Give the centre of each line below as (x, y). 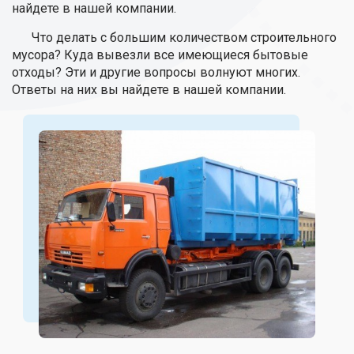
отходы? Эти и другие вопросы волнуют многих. (156, 72)
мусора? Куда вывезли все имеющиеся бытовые (160, 55)
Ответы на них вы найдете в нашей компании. (149, 90)
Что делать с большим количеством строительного (184, 38)
